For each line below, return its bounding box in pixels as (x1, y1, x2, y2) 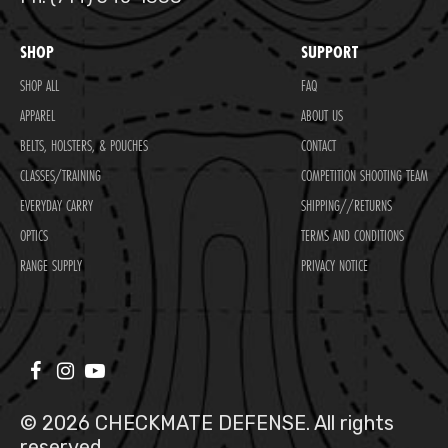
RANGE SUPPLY (20, 255, 82, 277)
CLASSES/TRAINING (20, 165, 101, 187)
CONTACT (301, 135, 336, 157)
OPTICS (20, 225, 48, 247)
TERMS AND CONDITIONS (301, 225, 404, 247)
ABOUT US (301, 105, 343, 127)
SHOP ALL (20, 75, 59, 97)
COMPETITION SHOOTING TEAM (301, 165, 428, 187)
